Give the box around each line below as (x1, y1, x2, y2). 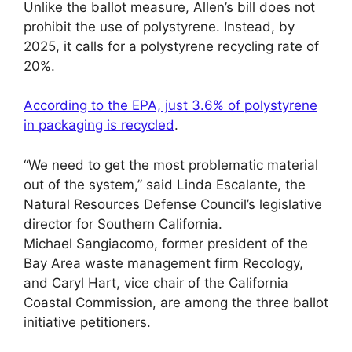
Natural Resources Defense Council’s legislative (24, 196, 322, 212)
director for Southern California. (24, 215, 222, 232)
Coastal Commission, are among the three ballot (24, 294, 328, 310)
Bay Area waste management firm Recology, (24, 255, 303, 271)
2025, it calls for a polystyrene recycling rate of (24, 38, 319, 54)
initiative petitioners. (24, 313, 151, 330)
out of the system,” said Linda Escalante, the (24, 176, 306, 192)
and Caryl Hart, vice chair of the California (24, 274, 288, 291)
